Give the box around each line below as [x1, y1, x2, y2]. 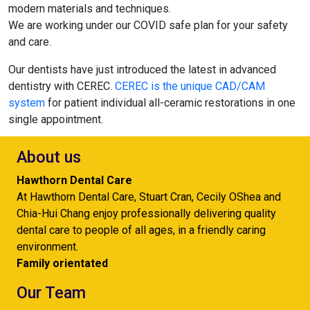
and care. [8, 35, 51, 48]
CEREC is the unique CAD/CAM [115, 80, 265, 93]
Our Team [17, 283, 86, 302]
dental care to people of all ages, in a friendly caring [17, 224, 266, 237]
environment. [17, 240, 78, 253]
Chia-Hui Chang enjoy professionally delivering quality [17, 207, 276, 220]
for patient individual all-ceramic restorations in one [45, 96, 295, 109]
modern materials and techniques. [8, 2, 171, 15]
